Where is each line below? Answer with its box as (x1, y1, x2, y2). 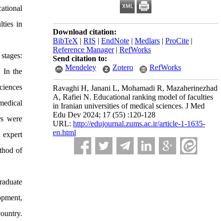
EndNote (101, 37, 129, 45)
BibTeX (53, 37, 78, 45)
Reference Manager (53, 45, 114, 54)
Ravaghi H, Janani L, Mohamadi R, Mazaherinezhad (53, 84, 218, 92)
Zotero (112, 63, 133, 72)
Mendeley (65, 63, 96, 72)
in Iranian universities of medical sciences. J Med (53, 102, 205, 110)
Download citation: (53, 28, 116, 36)
